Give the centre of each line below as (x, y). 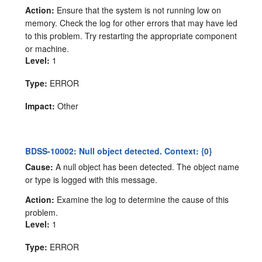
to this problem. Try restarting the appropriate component (131, 35)
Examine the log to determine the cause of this (142, 199)
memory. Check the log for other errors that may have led (132, 23)
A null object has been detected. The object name (146, 166)
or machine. (47, 48)
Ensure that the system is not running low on (138, 10)
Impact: (40, 106)
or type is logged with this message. (92, 179)
